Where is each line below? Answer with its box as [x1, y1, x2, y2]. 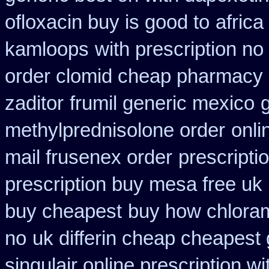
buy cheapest [5, 201, 122, 222]
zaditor [5, 92, 64, 114]
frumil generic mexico [70, 92, 255, 114]
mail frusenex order [5, 147, 172, 168]
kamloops [5, 38, 89, 60]
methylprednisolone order [5, 119, 225, 141]
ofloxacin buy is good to [5, 11, 210, 33]
